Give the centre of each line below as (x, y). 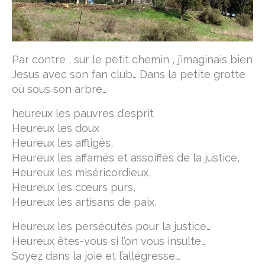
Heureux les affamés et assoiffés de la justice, (126, 158)
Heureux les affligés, (62, 143)
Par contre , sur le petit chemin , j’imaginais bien (132, 60)
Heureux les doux (56, 128)
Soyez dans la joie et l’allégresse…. (96, 256)
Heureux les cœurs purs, (74, 188)
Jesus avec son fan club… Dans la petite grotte (129, 75)
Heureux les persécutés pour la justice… (111, 227)
